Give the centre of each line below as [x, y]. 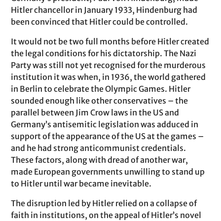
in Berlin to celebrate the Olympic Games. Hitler [101, 89]
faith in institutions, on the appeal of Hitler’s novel [106, 215]
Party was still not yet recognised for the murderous [109, 65]
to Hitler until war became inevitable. [81, 184]
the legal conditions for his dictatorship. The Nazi [104, 53]
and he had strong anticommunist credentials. [99, 148]
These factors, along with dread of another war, [100, 160]
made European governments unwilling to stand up [108, 172]
